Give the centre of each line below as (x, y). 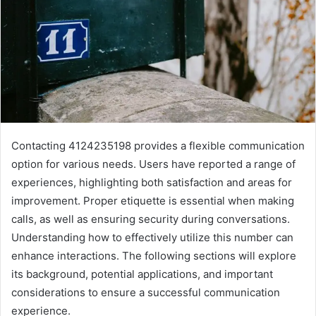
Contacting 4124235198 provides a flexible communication (158, 146)
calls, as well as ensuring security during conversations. (151, 219)
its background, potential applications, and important (142, 274)
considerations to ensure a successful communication (146, 293)
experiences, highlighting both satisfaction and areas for (152, 183)
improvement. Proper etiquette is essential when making (153, 201)
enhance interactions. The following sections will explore (154, 256)
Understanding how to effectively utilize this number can (152, 238)
